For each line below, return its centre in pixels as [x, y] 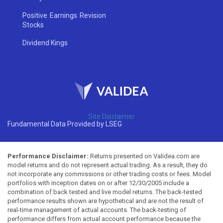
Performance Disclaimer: [48, 156]
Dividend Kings [45, 43]
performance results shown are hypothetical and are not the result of [106, 201]
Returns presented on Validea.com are [144, 156]
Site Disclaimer [111, 116]
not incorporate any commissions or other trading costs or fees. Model [109, 174]
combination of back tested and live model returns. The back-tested [105, 192]
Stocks [33, 25]
